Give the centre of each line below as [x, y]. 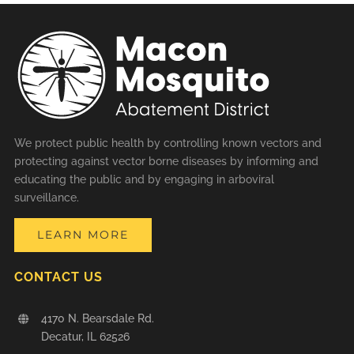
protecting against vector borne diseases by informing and [166, 162]
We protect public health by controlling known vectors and [168, 143]
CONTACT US [58, 277]
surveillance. [46, 198]
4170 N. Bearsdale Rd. [97, 319]
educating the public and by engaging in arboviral [144, 180]
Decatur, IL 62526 [85, 337]
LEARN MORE [83, 235]
